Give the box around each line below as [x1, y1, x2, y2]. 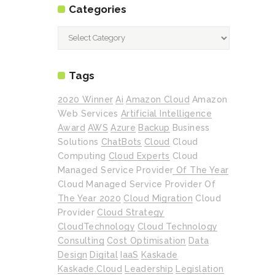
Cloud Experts [108, 150, 170, 161]
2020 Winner [58, 94, 114, 104]
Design [58, 249, 88, 260]
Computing [58, 150, 106, 161]
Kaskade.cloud [58, 263, 123, 274]
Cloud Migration [123, 193, 193, 203]
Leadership [125, 263, 174, 274]
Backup [138, 122, 170, 133]
